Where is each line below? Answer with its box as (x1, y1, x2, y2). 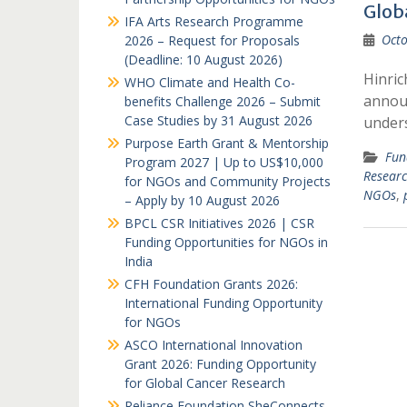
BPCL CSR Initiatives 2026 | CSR (124, 214, 314, 232)
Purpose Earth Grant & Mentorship (124, 134, 329, 152)
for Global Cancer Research (124, 374, 285, 392)
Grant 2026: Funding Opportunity (124, 355, 316, 372)
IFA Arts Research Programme (124, 13, 303, 30)
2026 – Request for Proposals (124, 32, 300, 49)
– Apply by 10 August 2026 (124, 192, 280, 209)
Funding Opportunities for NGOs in (124, 233, 328, 251)
